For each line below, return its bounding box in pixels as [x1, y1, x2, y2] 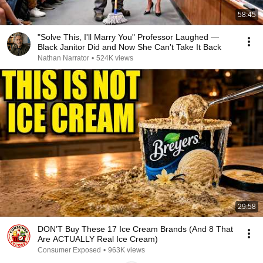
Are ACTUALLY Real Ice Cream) [38, 234, 158, 244]
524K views [96, 54, 133, 62]
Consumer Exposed [38, 246, 101, 254]
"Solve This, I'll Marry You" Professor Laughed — [38, 32, 219, 42]
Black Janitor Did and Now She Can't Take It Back [38, 42, 221, 52]
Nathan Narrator [38, 54, 89, 62]
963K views [108, 246, 145, 254]
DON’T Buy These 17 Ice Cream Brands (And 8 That [38, 224, 233, 234]
